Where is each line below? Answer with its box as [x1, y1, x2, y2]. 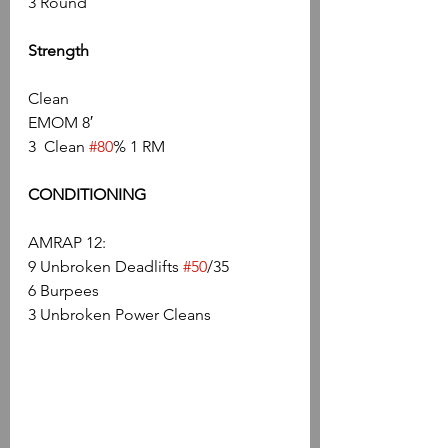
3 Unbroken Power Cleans [28, 304, 211, 324]
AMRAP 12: [28, 232, 106, 252]
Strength [28, 40, 89, 60]
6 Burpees [28, 280, 99, 300]
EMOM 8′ [28, 112, 93, 132]
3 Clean [28, 136, 89, 156]
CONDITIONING [28, 184, 146, 204]
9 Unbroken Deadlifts [28, 256, 183, 276]
